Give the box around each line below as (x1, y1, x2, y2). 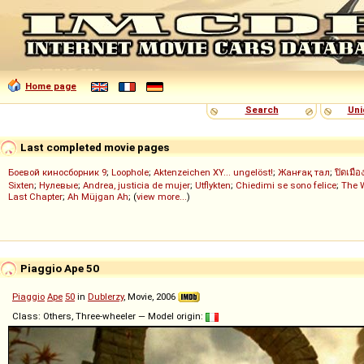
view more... (136, 191, 187, 202)
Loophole (111, 167, 149, 178)
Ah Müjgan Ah (67, 191, 128, 202)
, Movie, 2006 (123, 291, 178, 302)
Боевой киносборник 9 (8, 167, 106, 178)
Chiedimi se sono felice (236, 180, 336, 191)
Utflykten (195, 180, 231, 191)
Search (245, 104, 279, 115)
